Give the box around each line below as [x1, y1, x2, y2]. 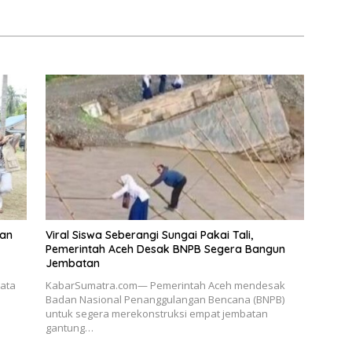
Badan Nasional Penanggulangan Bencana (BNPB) [45, 292, 284, 307]
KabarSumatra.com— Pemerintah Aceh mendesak [45, 278, 285, 293]
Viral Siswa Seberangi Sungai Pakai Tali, [45, 228, 253, 243]
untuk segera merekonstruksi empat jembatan [45, 306, 268, 321]
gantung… [45, 321, 93, 335]
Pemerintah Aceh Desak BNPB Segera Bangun [45, 242, 285, 257]
